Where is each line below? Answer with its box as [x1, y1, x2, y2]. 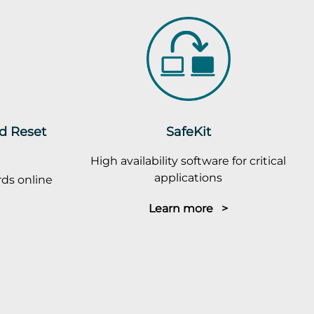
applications [154, 170, 223, 184]
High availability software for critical [90, 153, 287, 168]
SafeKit [165, 123, 211, 139]
